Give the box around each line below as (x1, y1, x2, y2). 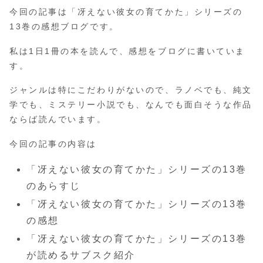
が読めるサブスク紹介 (26, 250, 136, 261)
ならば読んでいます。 (9, 114, 107, 124)
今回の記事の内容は (9, 139, 97, 149)
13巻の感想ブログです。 (9, 21, 119, 31)
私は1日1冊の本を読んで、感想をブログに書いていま (9, 46, 245, 56)
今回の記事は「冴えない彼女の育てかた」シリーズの (9, 6, 243, 16)
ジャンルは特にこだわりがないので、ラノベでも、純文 (9, 85, 252, 95)
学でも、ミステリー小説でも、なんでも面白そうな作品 (9, 100, 252, 110)
